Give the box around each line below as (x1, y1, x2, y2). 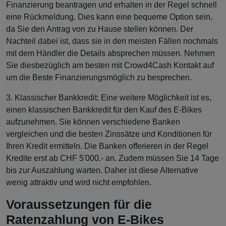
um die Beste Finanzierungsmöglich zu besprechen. (6, 73, 192, 82)
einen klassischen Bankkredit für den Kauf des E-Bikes (6, 105, 202, 115)
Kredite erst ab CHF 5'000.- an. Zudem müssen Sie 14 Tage (6, 154, 219, 163)
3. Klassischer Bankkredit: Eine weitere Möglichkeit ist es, (6, 93, 211, 102)
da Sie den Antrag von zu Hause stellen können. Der (6, 25, 193, 34)
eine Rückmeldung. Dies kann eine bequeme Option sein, (6, 13, 212, 22)
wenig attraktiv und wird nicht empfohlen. (6, 178, 153, 187)
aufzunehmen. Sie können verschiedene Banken (6, 118, 180, 127)
